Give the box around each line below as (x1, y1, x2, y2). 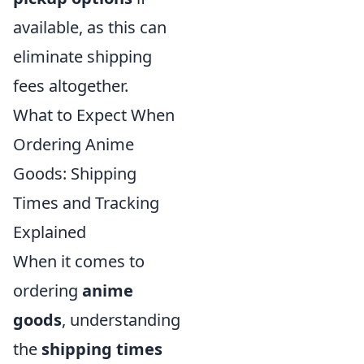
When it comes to (13, 250, 145, 273)
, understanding (62, 309, 180, 331)
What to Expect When (13, 104, 175, 127)
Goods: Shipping (13, 162, 136, 185)
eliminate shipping (13, 45, 152, 68)
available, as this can (13, 16, 167, 39)
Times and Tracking (13, 192, 159, 214)
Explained (13, 221, 86, 244)
